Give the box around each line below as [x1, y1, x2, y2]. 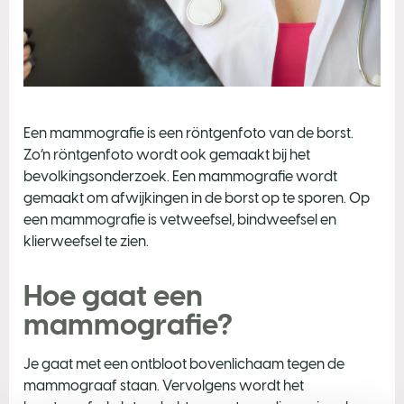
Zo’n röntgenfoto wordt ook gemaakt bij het [23, 145, 310, 163]
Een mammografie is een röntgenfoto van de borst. [23, 124, 353, 142]
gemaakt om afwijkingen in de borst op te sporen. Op [23, 188, 370, 207]
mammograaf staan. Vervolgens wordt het [23, 376, 304, 394]
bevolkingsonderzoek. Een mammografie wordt [23, 167, 337, 185]
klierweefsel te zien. [23, 232, 149, 250]
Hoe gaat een [23, 278, 203, 313]
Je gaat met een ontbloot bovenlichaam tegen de [23, 354, 344, 372]
